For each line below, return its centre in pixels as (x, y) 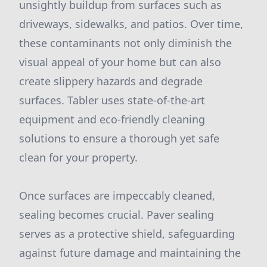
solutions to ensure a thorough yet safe (119, 138)
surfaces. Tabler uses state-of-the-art (112, 100)
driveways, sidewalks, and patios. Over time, (131, 24)
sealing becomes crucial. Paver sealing (117, 215)
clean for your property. (78, 157)
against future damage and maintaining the (130, 253)
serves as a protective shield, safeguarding (127, 234)
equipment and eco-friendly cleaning (112, 119)
